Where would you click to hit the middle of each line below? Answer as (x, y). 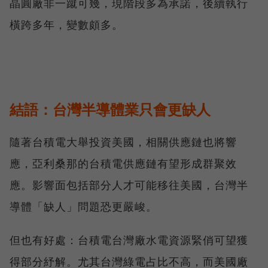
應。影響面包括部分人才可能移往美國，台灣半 (129, 185)
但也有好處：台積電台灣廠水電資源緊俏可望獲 (129, 240)
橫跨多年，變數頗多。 (66, 25)
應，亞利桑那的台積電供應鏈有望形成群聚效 (123, 164)
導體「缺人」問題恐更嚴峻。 (83, 207)
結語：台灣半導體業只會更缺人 (110, 109)
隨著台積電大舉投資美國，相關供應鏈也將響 (123, 142)
